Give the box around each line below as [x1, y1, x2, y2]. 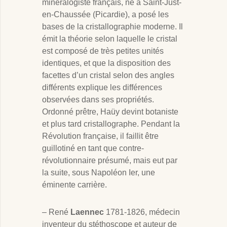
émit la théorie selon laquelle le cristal [42, 34, 177, 44]
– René [42, 208, 70, 217]
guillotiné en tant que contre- [42, 144, 144, 153]
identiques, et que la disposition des [42, 59, 171, 68]
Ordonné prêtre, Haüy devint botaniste [42, 107, 178, 117]
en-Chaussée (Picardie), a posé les [42, 10, 169, 19]
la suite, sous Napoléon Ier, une [42, 168, 155, 177]
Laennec [70, 208, 104, 217]
